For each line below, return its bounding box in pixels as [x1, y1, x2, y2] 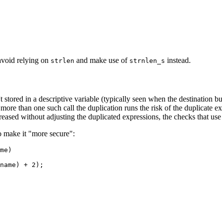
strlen [51, 57, 74, 65]
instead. [165, 56, 191, 65]
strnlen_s [129, 57, 165, 65]
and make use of [74, 56, 129, 65]
